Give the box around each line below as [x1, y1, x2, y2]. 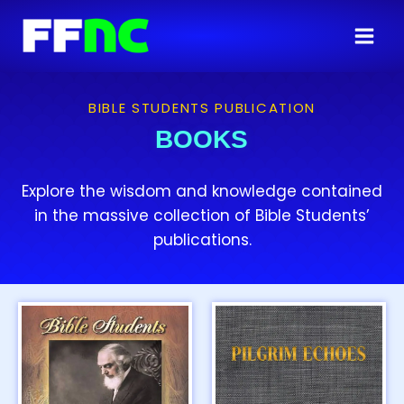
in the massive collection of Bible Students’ [34, 205, 370, 226]
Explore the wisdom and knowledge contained [22, 180, 382, 202]
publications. [152, 229, 252, 251]
